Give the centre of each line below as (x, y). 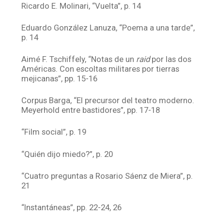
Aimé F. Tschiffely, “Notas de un (79, 59)
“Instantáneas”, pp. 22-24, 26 (72, 207)
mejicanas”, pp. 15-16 (60, 78)
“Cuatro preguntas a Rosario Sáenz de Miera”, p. (107, 176)
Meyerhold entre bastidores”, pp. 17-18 (91, 110)
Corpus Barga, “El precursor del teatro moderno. (108, 101)
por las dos (171, 59)
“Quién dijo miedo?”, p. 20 (67, 154)
